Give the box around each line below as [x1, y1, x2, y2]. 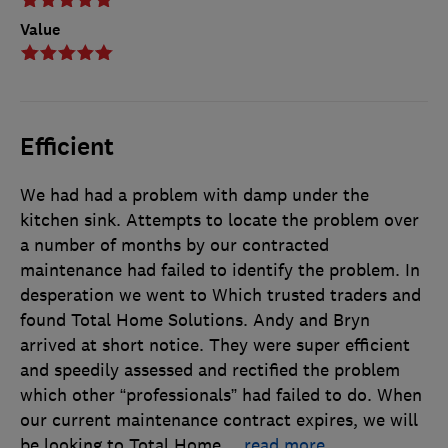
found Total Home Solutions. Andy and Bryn [20, 309, 370, 332]
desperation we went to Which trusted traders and [20, 284, 421, 307]
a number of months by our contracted [20, 234, 329, 257]
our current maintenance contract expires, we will [20, 409, 418, 432]
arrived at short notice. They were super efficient [20, 334, 410, 357]
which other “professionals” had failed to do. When [20, 384, 422, 407]
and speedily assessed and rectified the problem [20, 359, 400, 382]
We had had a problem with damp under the [20, 184, 369, 207]
